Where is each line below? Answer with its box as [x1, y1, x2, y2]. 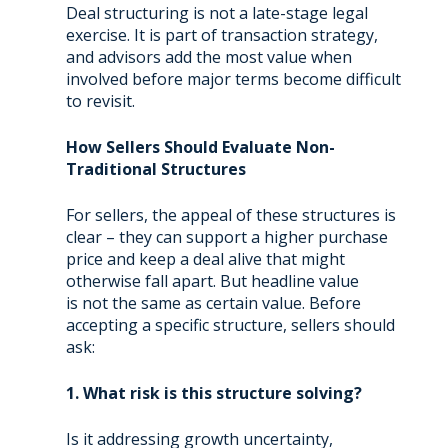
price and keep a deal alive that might [65, 247, 345, 270]
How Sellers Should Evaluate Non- [65, 135, 335, 158]
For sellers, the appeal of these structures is [65, 203, 396, 226]
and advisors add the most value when [65, 45, 352, 68]
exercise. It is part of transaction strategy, [65, 23, 378, 46]
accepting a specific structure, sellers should [65, 313, 395, 336]
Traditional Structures [65, 157, 246, 180]
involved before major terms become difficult [65, 67, 401, 90]
